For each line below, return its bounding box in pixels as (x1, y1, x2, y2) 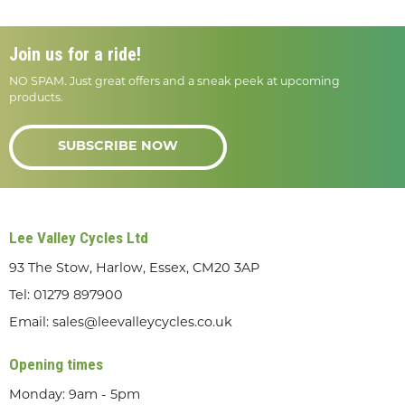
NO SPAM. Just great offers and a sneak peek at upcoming (9, 76, 340, 88)
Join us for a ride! (9, 42, 141, 65)
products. (9, 92, 63, 104)
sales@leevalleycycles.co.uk (52, 316, 232, 330)
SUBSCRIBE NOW (58, 140, 178, 154)
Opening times (9, 354, 103, 373)
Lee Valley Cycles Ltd (9, 228, 148, 247)
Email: (9, 316, 52, 330)
